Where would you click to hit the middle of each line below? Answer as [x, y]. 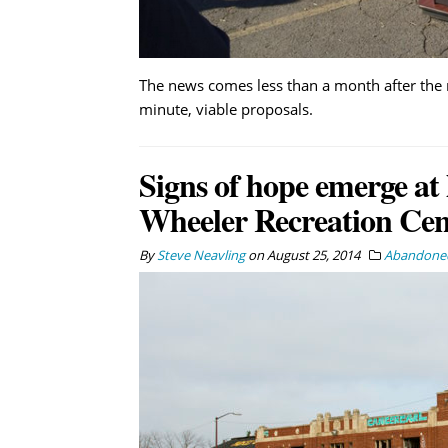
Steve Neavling [200, 254]
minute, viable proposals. [225, 108]
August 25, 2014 [313, 254]
